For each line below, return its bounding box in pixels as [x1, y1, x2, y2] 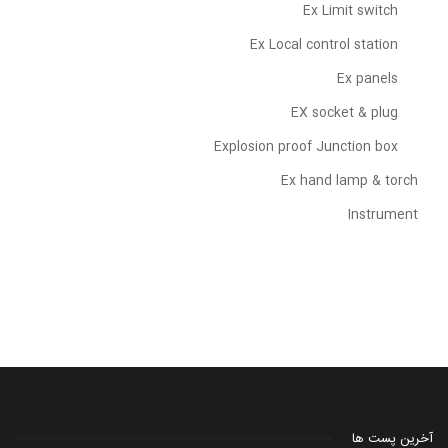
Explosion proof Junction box [214, 135, 398, 158]
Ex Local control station [250, 33, 398, 56]
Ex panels [337, 67, 398, 90]
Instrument [348, 203, 418, 226]
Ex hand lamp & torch [281, 169, 418, 192]
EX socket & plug [291, 101, 398, 124]
